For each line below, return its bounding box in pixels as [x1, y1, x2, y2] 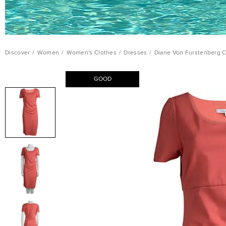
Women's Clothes [66, 50, 117, 56]
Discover [5, 50, 30, 56]
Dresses [124, 50, 147, 56]
